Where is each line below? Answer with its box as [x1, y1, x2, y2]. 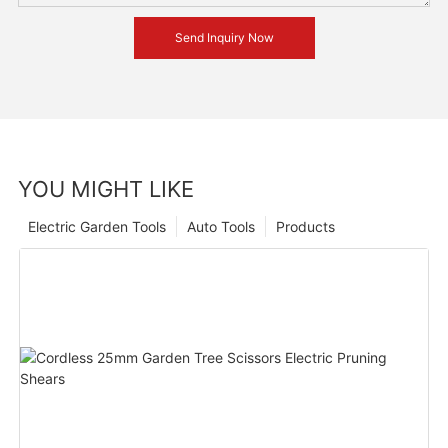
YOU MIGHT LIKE [17, 176, 194, 203]
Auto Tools [186, 218, 255, 236]
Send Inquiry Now [174, 29, 274, 45]
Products [275, 218, 335, 236]
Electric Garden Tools [27, 218, 166, 236]
